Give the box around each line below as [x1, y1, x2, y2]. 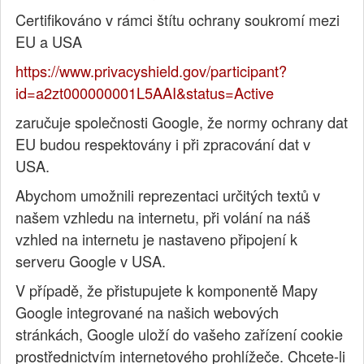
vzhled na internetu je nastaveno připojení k [15, 228, 298, 250]
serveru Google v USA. [15, 250, 167, 272]
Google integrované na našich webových [15, 301, 279, 323]
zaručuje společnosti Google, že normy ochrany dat [15, 111, 349, 133]
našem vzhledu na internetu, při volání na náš [15, 206, 311, 228]
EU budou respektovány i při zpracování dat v [15, 133, 311, 155]
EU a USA [15, 31, 83, 53]
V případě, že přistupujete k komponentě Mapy [15, 279, 318, 301]
